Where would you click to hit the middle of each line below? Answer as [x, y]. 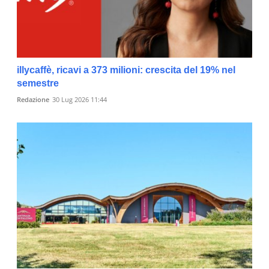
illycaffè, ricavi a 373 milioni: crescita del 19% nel [126, 70]
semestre [38, 83]
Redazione [33, 100]
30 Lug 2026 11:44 [80, 100]
